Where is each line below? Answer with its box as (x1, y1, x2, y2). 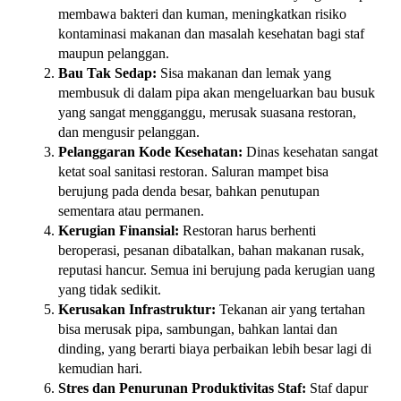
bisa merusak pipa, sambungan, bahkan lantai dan (58, 321, 337, 337)
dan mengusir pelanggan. (58, 124, 200, 141)
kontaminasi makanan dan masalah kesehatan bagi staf (58, 26, 364, 42)
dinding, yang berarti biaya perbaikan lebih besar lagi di (58, 341, 371, 357)
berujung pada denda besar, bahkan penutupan (58, 183, 320, 200)
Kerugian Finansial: (58, 223, 179, 239)
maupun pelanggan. (58, 46, 169, 62)
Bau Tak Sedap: (58, 65, 157, 81)
